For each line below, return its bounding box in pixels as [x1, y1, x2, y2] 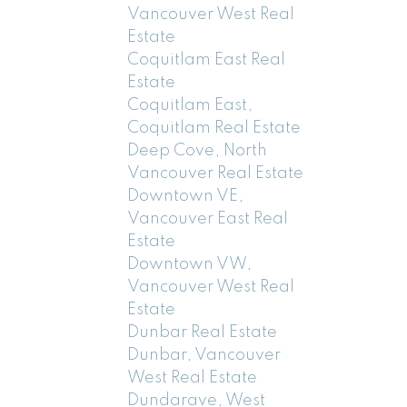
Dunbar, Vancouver [127, 346, 282, 363]
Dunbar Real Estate [127, 323, 278, 341]
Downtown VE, [127, 187, 244, 204]
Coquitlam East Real [127, 51, 286, 68]
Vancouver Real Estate [127, 164, 304, 182]
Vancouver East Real [127, 210, 289, 227]
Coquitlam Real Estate [127, 119, 302, 136]
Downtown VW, [127, 255, 253, 273]
